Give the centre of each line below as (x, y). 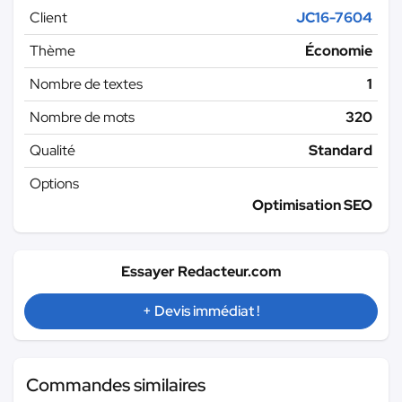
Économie (339, 50)
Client (48, 17)
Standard (341, 150)
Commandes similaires (116, 385)
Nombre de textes (86, 83)
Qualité (52, 150)
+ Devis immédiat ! (201, 310)
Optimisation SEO (312, 205)
